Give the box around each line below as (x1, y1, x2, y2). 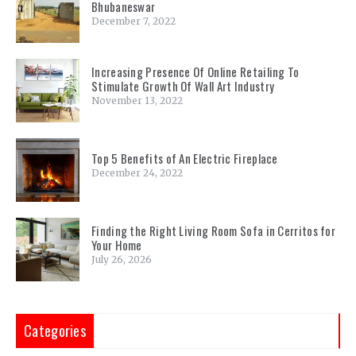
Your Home (91, 236, 142, 254)
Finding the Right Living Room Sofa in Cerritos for (91, 222, 335, 240)
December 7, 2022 (91, 15, 176, 28)
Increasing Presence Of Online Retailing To (91, 63, 300, 81)
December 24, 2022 (91, 167, 183, 180)
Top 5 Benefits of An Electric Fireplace (91, 149, 278, 168)
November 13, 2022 (91, 95, 183, 107)
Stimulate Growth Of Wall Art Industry (91, 77, 277, 95)
